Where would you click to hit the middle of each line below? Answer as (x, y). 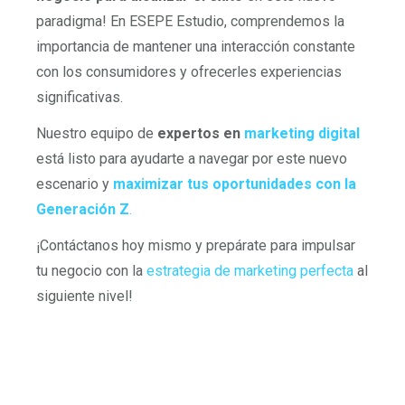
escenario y (73, 184)
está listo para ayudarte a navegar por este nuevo (192, 159)
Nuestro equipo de (97, 133)
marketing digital (302, 133)
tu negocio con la (91, 271)
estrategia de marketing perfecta (250, 271)
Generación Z (83, 209)
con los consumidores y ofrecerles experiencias (189, 72)
